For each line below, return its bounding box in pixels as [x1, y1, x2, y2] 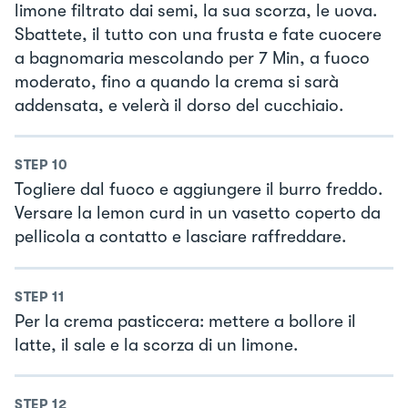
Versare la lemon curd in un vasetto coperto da [15, 203, 381, 224]
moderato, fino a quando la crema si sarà [15, 71, 339, 92]
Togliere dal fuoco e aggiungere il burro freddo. [15, 179, 382, 200]
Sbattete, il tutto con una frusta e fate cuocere [15, 24, 382, 45]
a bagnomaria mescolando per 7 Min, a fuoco [15, 47, 370, 68]
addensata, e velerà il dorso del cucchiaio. [15, 95, 343, 116]
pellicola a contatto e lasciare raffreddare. [15, 227, 346, 248]
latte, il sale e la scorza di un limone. [15, 334, 298, 355]
